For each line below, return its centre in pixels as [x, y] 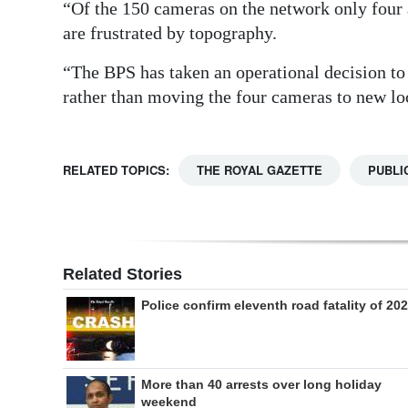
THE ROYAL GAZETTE [260, 170]
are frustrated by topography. [170, 33]
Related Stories [122, 275]
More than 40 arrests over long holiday [261, 385]
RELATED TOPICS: [116, 170]
